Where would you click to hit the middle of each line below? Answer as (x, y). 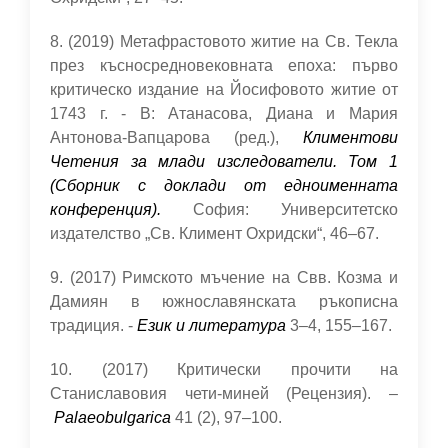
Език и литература (213, 325)
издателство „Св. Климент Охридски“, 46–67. (214, 233)
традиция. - (93, 325)
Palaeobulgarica (112, 417)
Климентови (350, 137)
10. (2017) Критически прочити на (224, 369)
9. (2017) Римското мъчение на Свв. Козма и (224, 277)
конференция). (105, 209)
